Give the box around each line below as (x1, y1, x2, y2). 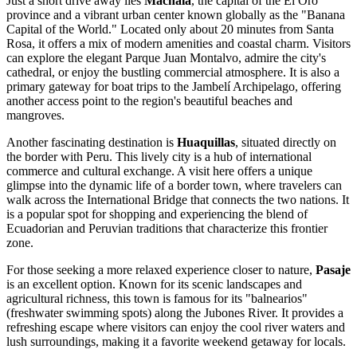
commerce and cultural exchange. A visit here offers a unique (6, 164, 312, 178)
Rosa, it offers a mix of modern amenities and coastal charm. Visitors (6, 37, 351, 51)
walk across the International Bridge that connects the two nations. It (6, 193, 349, 207)
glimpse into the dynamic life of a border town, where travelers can (6, 178, 342, 193)
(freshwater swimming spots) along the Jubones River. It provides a (6, 306, 343, 320)
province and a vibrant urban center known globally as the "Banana (6, 8, 345, 22)
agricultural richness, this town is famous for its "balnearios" (6, 292, 308, 306)
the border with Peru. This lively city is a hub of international (6, 150, 312, 164)
